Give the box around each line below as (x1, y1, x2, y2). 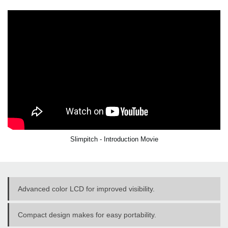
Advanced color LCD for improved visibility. (18, 184, 155, 193)
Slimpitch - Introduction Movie (70, 135, 158, 143)
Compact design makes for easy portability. (18, 210, 156, 219)
